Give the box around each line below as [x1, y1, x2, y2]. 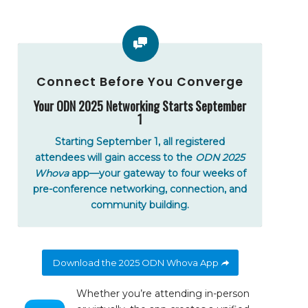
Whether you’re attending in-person [76, 287, 250, 300]
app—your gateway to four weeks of [68, 166, 246, 179]
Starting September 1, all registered [55, 135, 225, 148]
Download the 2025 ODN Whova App [52, 256, 219, 268]
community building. [91, 198, 189, 211]
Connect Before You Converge [36, 74, 243, 90]
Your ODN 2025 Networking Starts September [34, 97, 246, 115]
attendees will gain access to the [35, 151, 195, 164]
